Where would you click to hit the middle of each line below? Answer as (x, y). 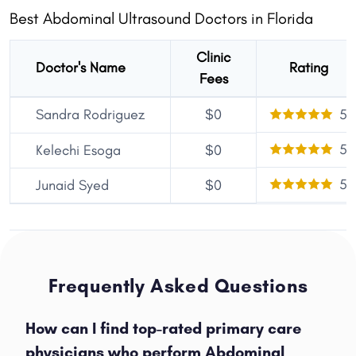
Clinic (213, 57)
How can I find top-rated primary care (163, 328)
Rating (309, 67)
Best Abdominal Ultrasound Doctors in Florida (161, 18)
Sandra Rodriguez (90, 114)
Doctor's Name (81, 67)
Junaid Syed (72, 185)
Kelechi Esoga (78, 150)
